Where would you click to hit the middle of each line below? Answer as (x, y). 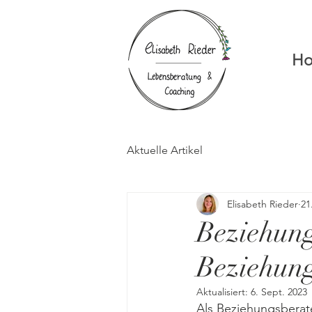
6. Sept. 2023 (279, 292)
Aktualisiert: (224, 292)
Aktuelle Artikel (165, 150)
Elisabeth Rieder (263, 204)
